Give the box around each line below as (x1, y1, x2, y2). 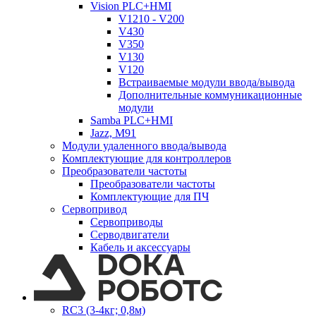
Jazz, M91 (90, 127, 136, 139)
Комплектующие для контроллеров (62, 152, 231, 164)
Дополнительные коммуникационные (119, 89, 302, 101)
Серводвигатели (90, 229, 169, 241)
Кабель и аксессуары (90, 241, 190, 253)
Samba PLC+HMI (90, 114, 173, 126)
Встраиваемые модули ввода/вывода (119, 76, 295, 88)
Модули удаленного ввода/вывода (62, 140, 226, 152)
